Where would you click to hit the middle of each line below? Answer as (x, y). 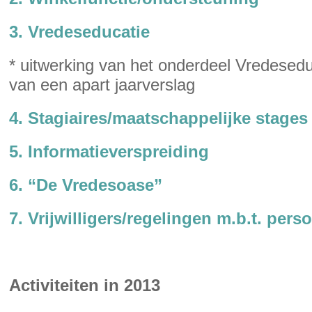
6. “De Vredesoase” (86, 185)
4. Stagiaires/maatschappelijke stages (158, 118)
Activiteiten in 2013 (85, 285)
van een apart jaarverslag (102, 85)
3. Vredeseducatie (79, 32)
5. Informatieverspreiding (109, 151)
